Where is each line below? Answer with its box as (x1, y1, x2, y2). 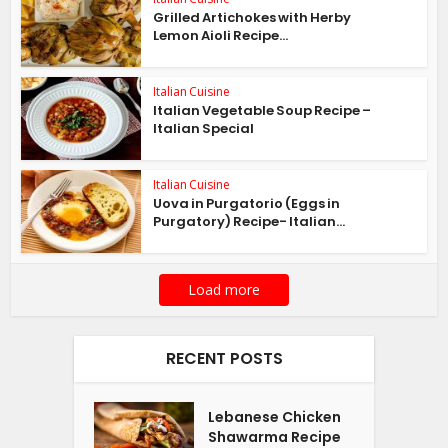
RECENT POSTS (165, 346, 283, 370)
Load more (188, 279, 260, 299)
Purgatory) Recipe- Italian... (153, 211, 346, 231)
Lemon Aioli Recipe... (153, 26, 289, 46)
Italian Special (153, 119, 255, 138)
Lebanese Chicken (208, 406, 342, 427)
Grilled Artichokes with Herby (153, 8, 352, 28)
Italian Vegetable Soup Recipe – (153, 101, 372, 120)
